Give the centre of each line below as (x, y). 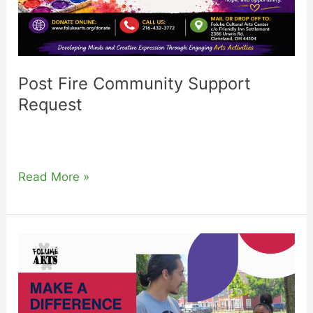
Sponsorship (52, 264)
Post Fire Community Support (135, 84)
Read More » (54, 176)
